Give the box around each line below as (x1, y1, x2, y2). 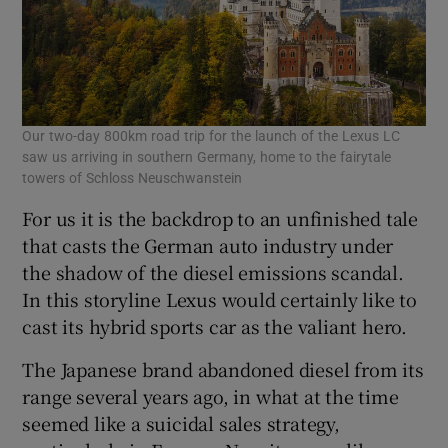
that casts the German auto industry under (22, 231, 394, 258)
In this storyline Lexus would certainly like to (22, 285, 418, 312)
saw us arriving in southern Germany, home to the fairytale (22, 149, 392, 164)
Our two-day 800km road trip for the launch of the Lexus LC (22, 128, 401, 143)
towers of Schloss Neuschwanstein (22, 170, 243, 185)
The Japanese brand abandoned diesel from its (22, 355, 424, 382)
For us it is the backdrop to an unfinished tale (22, 204, 419, 231)
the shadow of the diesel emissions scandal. (22, 258, 404, 285)
